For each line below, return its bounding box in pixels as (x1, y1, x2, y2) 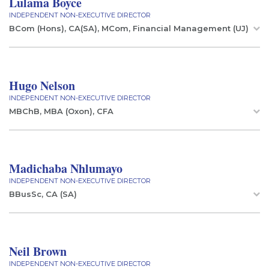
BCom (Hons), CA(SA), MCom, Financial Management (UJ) (9, 23, 249, 33)
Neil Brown (9, 243, 67, 260)
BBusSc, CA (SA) (9, 189, 77, 199)
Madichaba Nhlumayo (9, 160, 122, 177)
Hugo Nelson (9, 77, 75, 94)
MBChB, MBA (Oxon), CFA (9, 106, 113, 116)
